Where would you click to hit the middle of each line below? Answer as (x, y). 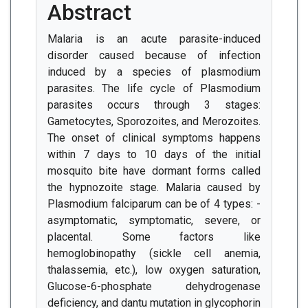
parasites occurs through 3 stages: (154, 105)
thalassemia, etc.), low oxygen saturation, (154, 270)
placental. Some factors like (154, 237)
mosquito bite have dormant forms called (154, 171)
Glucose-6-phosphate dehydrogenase (154, 286)
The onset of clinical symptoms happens (154, 138)
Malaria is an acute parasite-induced (154, 39)
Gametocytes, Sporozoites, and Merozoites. (154, 121)
